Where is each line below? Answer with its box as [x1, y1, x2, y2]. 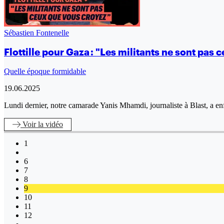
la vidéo [38, 120, 63, 129]
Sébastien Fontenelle [4, 28, 69, 37]
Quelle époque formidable [4, 67, 86, 76]
